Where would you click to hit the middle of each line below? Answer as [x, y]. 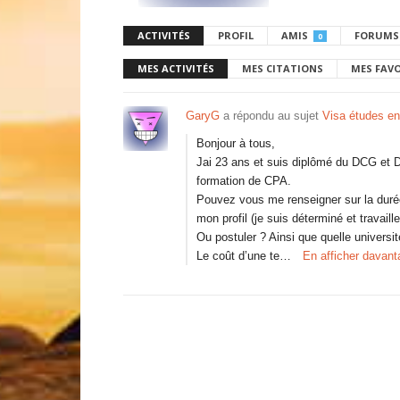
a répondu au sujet [271, 116]
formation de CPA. [244, 181]
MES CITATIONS [283, 68]
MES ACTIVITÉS [176, 68]
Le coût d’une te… [244, 256]
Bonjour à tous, [236, 143]
